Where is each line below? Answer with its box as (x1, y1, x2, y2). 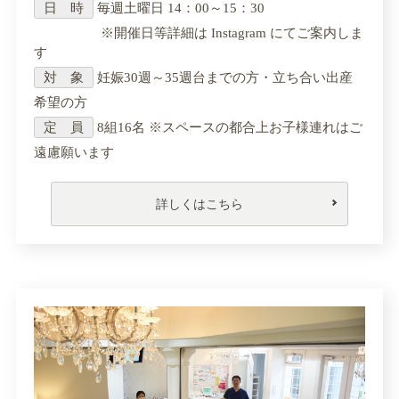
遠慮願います (34, 144, 114, 159)
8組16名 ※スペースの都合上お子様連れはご (94, 119, 362, 134)
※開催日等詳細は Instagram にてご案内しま (34, 25, 363, 40)
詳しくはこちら (156, 196, 243, 211)
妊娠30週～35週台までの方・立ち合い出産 (94, 69, 353, 85)
